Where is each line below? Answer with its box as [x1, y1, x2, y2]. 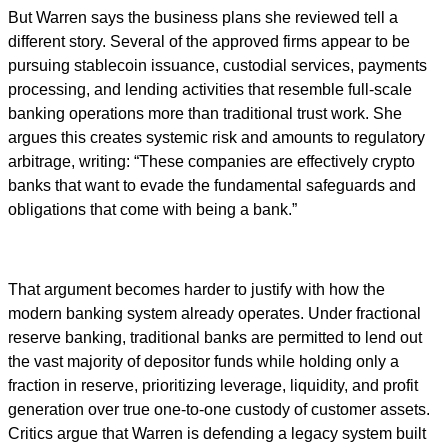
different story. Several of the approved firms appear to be [8, 33, 410, 51]
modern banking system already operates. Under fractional [8, 305, 421, 323]
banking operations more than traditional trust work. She [8, 105, 402, 123]
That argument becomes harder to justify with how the [8, 281, 385, 299]
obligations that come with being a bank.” [8, 201, 297, 219]
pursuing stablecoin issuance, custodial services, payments [8, 57, 427, 75]
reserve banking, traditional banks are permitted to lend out [8, 329, 422, 347]
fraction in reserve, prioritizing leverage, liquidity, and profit [8, 377, 418, 395]
